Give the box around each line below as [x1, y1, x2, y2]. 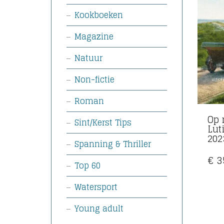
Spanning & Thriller [74, 137, 151, 151]
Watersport [74, 180, 117, 194]
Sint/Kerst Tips [74, 115, 131, 129]
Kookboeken [74, 8, 123, 22]
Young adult [74, 201, 123, 215]
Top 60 [74, 158, 100, 172]
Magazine [74, 29, 113, 43]
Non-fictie [74, 72, 114, 86]
